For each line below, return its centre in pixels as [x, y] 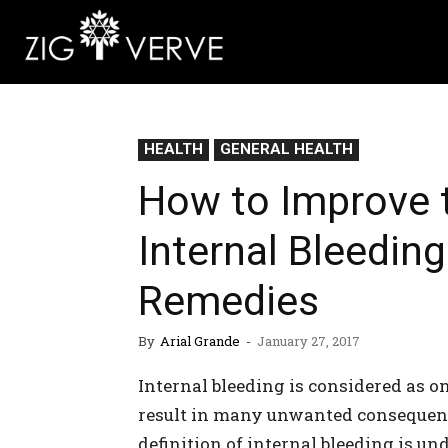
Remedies [228, 301]
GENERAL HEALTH [286, 149]
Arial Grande [200, 341]
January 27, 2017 [308, 341]
